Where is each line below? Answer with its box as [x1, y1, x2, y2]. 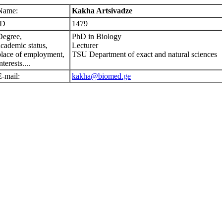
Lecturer [72, 41, 98, 50]
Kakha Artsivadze [72, 6, 132, 15]
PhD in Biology [72, 32, 121, 41]
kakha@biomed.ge [72, 72, 131, 80]
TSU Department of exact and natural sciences [72, 50, 217, 58]
